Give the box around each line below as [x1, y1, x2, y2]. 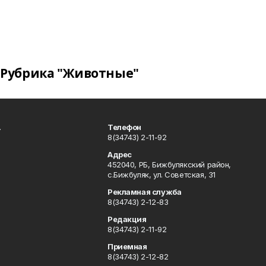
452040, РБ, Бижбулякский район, [107, 160, 231, 169]
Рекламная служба [107, 187, 182, 197]
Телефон [107, 122, 142, 132]
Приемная [107, 242, 147, 251]
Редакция [107, 214, 147, 224]
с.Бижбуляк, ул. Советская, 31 [107, 170, 216, 179]
